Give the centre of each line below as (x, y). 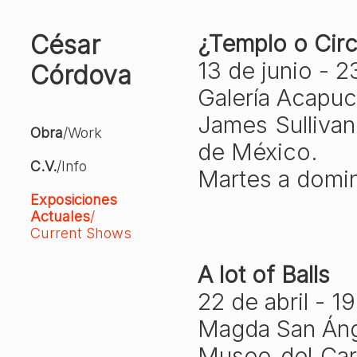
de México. (258, 152)
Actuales (60, 216)
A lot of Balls (264, 275)
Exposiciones (74, 200)
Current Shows (81, 233)
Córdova (81, 75)
